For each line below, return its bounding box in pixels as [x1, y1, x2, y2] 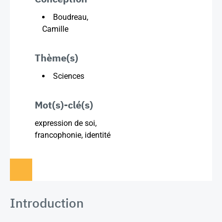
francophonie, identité [35, 130, 111, 140]
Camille [42, 24, 68, 34]
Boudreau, [53, 12, 88, 22]
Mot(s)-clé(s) [35, 98, 93, 111]
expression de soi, [35, 118, 97, 128]
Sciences [53, 71, 84, 81]
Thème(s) [35, 51, 78, 64]
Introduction [10, 194, 84, 211]
